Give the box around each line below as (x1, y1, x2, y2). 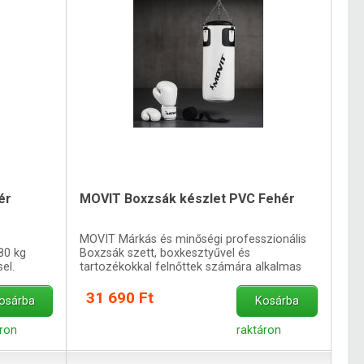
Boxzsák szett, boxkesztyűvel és (80, 245, 251, 260)
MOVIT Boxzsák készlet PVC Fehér (80, 190, 296, 206)
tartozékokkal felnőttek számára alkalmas (80, 259, 302, 274)
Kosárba (255, 293, 299, 308)
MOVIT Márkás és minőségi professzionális (80, 232, 307, 246)
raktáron (236, 323, 282, 337)
